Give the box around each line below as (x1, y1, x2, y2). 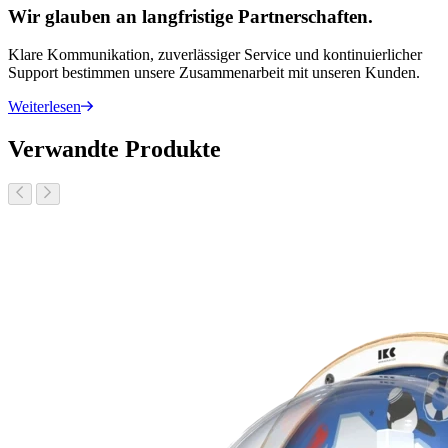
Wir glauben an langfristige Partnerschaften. (8, 5, 373, 27)
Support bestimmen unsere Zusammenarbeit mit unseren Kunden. (8, 64, 420, 82)
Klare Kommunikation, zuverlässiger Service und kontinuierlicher (8, 46, 422, 64)
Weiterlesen (8, 98, 81, 116)
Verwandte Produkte (8, 136, 221, 163)
